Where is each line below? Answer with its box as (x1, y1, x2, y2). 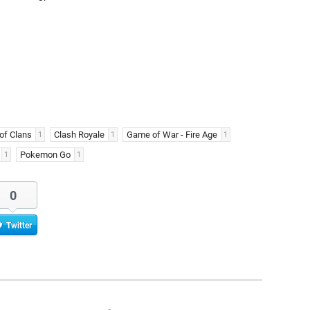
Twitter (6, 220, 32, 230)
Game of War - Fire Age (127, 129, 217, 140)
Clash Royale (54, 129, 104, 140)
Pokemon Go (20, 149, 71, 160)
